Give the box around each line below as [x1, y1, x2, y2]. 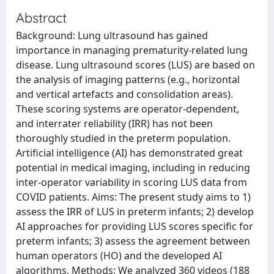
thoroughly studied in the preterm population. [16, 131, 231, 145]
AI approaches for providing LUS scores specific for [16, 220, 253, 233]
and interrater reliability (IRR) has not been [16, 117, 213, 130]
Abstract [16, 9, 67, 26]
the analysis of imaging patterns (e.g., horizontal [16, 73, 240, 86]
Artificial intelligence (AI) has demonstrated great [16, 146, 243, 160]
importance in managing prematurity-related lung [16, 43, 248, 57]
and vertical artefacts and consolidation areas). [16, 87, 233, 101]
